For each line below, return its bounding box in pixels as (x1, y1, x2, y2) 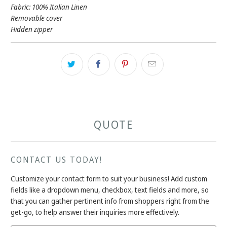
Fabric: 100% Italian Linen (11, 2, 88, 12)
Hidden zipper (11, 24, 53, 34)
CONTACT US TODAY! (11, 154, 103, 165)
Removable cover (11, 13, 63, 23)
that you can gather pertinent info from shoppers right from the (11, 196, 210, 206)
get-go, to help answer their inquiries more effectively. (11, 207, 180, 217)
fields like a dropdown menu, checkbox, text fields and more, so (11, 184, 209, 195)
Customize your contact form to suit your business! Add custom (11, 173, 208, 183)
